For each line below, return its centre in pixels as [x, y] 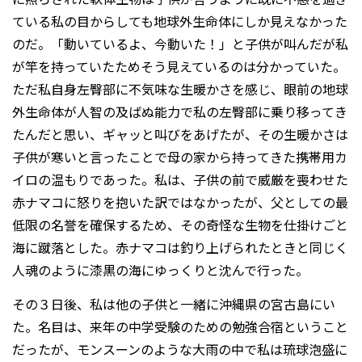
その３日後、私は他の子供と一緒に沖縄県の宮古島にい [174, 304]
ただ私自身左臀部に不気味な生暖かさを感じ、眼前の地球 [180, 88]
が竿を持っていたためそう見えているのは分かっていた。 [179, 66]
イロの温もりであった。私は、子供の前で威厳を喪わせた [180, 179]
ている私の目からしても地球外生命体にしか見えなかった [180, 21]
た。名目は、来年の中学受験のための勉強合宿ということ [180, 327]
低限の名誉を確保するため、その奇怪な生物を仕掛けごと [180, 224]
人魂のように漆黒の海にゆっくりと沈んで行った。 [160, 269]
